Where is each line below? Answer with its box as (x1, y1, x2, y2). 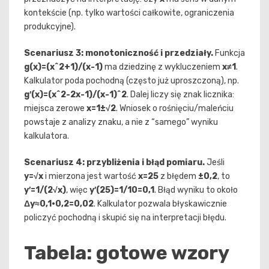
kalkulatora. (24, 131, 69, 142)
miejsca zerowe (24, 103, 86, 114)
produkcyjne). (24, 22, 76, 32)
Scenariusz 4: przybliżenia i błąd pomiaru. (24, 157, 205, 168)
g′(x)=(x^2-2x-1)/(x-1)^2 (24, 89, 127, 100)
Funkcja (213, 48, 245, 59)
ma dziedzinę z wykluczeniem (103, 62, 222, 73)
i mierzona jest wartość (43, 171, 138, 182)
